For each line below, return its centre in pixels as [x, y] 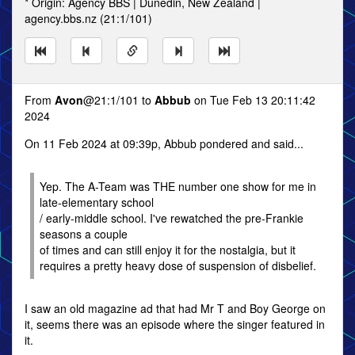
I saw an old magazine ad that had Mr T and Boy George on [175, 308]
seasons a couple [84, 234]
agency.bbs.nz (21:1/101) [88, 18]
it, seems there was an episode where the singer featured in [175, 324]
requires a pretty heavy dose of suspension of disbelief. [178, 265]
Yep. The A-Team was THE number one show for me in [178, 186]
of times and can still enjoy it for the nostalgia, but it [168, 250]
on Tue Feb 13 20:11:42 [253, 100]
